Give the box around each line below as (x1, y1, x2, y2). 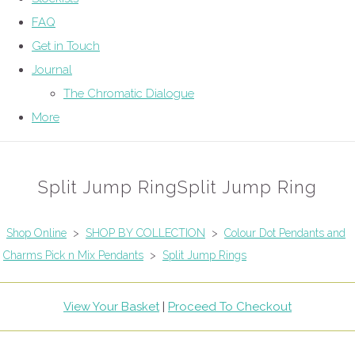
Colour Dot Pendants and (224, 227, 345, 240)
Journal (32, 63, 72, 78)
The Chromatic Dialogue (63, 86, 194, 101)
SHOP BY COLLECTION (86, 227, 205, 240)
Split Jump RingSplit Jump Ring (38, 177, 317, 198)
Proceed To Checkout (168, 300, 292, 315)
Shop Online (6, 227, 67, 240)
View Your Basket (63, 300, 159, 315)
